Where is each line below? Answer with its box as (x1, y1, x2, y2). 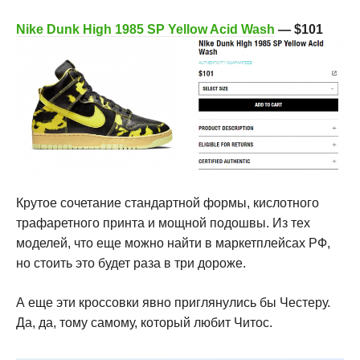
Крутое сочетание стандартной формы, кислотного (16, 196, 319, 211)
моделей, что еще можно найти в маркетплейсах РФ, (16, 236, 330, 251)
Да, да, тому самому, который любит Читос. (16, 316, 272, 330)
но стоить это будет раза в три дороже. (16, 256, 246, 271)
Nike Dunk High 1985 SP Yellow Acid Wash (16, 22, 275, 36)
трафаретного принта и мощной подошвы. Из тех (16, 216, 310, 231)
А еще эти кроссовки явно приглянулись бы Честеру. (16, 296, 330, 310)
